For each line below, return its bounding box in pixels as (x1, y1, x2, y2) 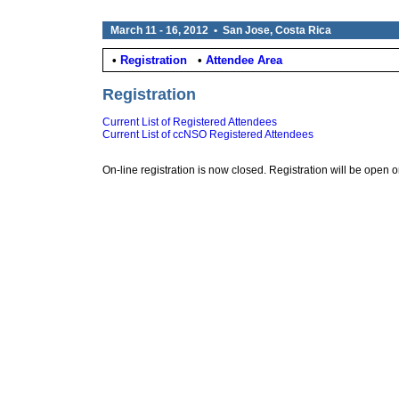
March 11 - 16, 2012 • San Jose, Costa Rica (110, 24, 331, 37)
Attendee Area (206, 53, 282, 67)
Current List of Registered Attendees (102, 116, 277, 128)
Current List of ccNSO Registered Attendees (102, 128, 313, 141)
